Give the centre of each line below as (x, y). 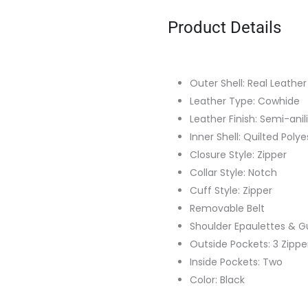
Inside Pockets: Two (236, 262)
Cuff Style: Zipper (231, 190)
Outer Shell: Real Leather (248, 83)
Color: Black (217, 279)
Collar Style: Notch (233, 172)
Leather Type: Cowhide (245, 101)
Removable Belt (227, 208)
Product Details (224, 27)
